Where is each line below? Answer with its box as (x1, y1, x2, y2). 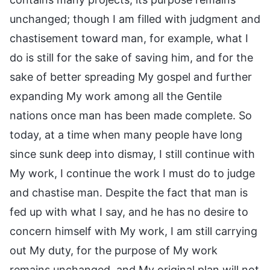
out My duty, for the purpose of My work (10, 243, 218, 257)
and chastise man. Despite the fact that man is (10, 186, 248, 199)
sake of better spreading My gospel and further (10, 70, 252, 83)
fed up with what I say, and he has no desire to (10, 205, 248, 218)
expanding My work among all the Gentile (10, 89, 222, 102)
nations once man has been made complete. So (10, 108, 252, 122)
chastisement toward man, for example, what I (10, 31, 248, 45)
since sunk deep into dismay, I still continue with (10, 147, 255, 160)
